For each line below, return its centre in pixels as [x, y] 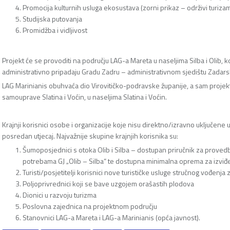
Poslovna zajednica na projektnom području [90, 206]
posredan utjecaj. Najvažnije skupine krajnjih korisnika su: [90, 136]
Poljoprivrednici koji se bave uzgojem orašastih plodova [108, 183]
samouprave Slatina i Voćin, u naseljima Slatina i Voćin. [84, 97]
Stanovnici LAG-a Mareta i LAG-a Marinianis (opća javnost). [111, 217]
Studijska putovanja [52, 18]
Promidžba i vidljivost [55, 30]
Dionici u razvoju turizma [60, 195]
